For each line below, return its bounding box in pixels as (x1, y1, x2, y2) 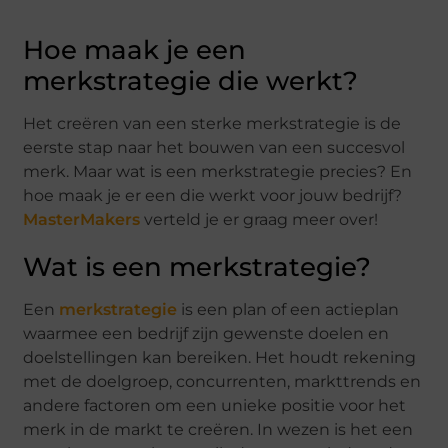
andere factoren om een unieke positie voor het (23, 396, 407, 416)
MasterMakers (23, 210, 141, 230)
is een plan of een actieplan (177, 300, 400, 320)
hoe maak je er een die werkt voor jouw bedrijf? (23, 186, 403, 206)
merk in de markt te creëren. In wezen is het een (23, 420, 414, 440)
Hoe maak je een (23, 34, 247, 67)
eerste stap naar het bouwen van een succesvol (23, 138, 406, 158)
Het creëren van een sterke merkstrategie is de (23, 114, 402, 134)
